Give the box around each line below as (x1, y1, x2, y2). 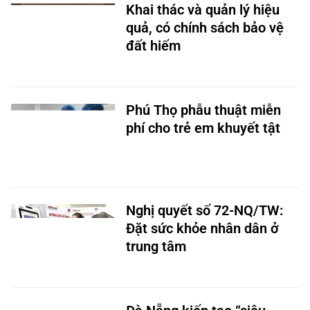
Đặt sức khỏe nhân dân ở (126, 218, 279, 235)
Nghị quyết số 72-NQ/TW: (126, 200, 283, 217)
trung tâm (126, 236, 186, 253)
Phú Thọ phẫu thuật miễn (126, 100, 281, 116)
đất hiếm (126, 35, 181, 52)
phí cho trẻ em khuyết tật (126, 118, 280, 134)
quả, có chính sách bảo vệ (126, 17, 284, 34)
